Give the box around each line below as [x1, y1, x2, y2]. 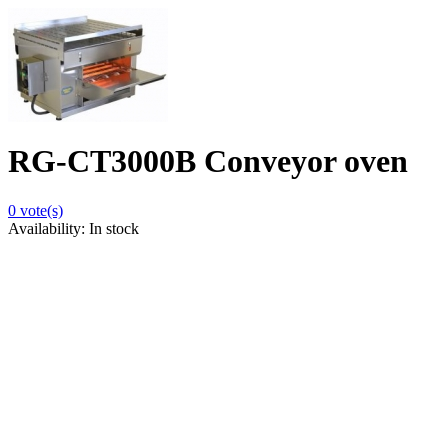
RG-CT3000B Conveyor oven [8, 143, 408, 180]
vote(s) [16, 201, 63, 219]
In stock [89, 219, 139, 237]
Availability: [8, 219, 89, 237]
